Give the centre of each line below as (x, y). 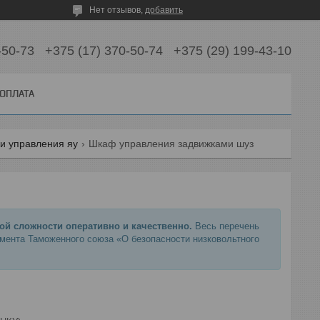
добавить (164, 10)
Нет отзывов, (117, 10)
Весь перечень (226, 226)
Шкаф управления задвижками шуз (171, 144)
